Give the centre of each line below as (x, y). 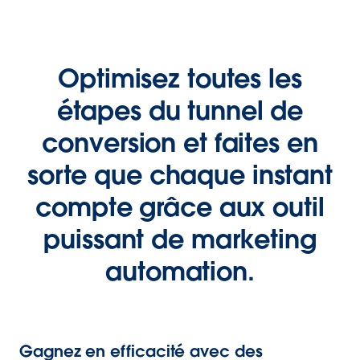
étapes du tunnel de (180, 110)
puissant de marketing (180, 239)
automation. (180, 271)
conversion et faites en (180, 143)
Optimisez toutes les (180, 78)
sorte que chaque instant (180, 175)
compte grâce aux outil (180, 207)
